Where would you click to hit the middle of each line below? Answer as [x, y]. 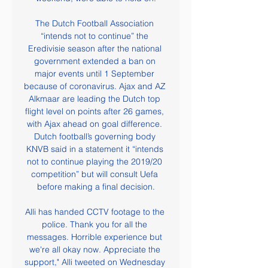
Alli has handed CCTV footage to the [95, 212]
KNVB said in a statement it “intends [95, 149]
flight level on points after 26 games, [95, 111]
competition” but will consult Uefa [95, 174]
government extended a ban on [95, 61]
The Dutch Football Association [95, 23]
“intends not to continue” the [95, 36]
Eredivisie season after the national [95, 48]
